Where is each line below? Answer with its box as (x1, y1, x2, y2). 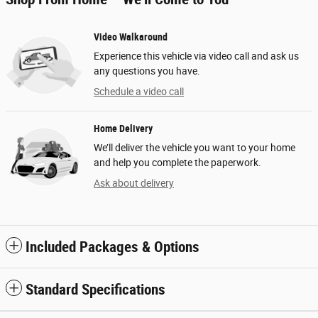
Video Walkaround (94, 31, 168, 43)
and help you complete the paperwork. (94, 157, 261, 169)
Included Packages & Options (26, 238, 199, 256)
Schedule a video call (94, 86, 184, 98)
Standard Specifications (26, 281, 165, 299)
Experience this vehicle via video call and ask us (94, 50, 299, 62)
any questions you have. (94, 65, 200, 77)
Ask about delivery (94, 177, 174, 190)
